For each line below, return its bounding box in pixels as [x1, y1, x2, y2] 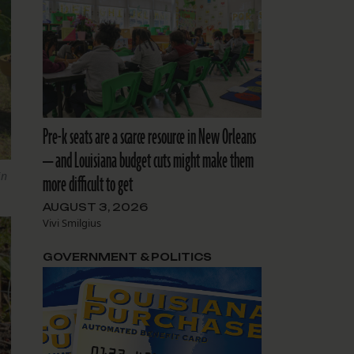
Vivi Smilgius [42, 215, 101, 230]
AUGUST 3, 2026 [42, 200, 148, 213]
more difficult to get [42, 170, 133, 199]
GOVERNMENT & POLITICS [42, 250, 212, 263]
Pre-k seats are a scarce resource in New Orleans [42, 122, 256, 152]
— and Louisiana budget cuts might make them [42, 146, 254, 175]
